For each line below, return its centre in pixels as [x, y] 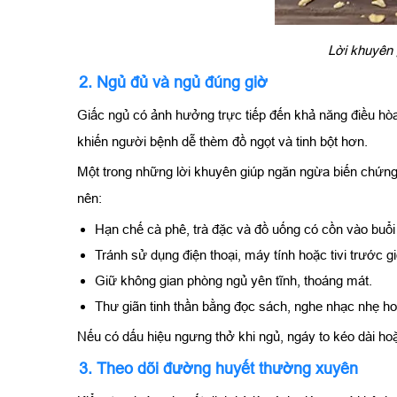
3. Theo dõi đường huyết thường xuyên [218, 368]
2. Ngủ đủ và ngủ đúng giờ [173, 82]
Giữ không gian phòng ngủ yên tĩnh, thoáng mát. [234, 280]
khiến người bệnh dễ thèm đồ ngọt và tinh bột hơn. [222, 141]
